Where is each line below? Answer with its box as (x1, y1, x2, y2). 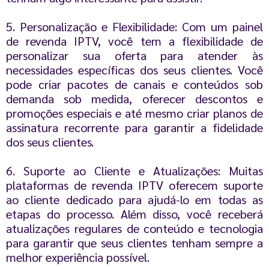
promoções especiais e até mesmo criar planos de (6, 105, 263, 121)
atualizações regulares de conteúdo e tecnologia (6, 220, 263, 237)
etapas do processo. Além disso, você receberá (6, 206, 263, 222)
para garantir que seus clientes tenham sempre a (6, 235, 263, 251)
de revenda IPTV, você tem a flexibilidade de (6, 33, 263, 49)
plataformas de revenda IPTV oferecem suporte (6, 177, 263, 193)
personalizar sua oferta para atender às (6, 47, 263, 64)
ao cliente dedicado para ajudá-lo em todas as (6, 192, 263, 208)
